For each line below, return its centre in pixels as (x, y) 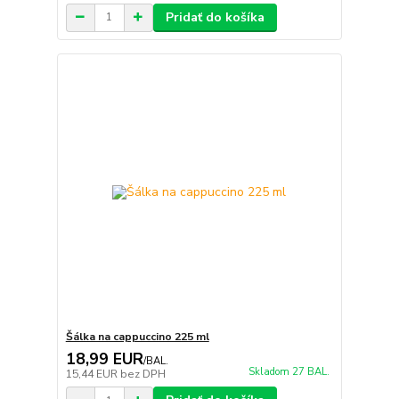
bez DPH (142, 374)
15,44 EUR (93, 374)
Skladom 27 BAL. (289, 372)
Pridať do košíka (215, 17)
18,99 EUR (104, 359)
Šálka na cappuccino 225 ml (137, 337)
